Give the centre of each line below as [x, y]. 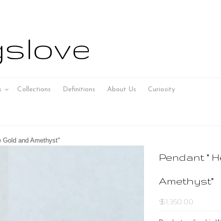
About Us [122, 90]
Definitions [79, 90]
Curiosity [162, 90]
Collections [34, 90]
